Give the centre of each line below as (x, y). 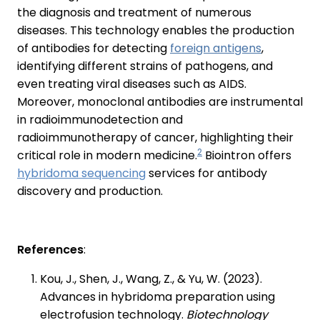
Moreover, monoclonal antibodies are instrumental (160, 102)
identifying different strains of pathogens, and (145, 66)
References (50, 250)
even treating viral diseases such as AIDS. (132, 84)
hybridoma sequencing (81, 174)
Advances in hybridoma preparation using (157, 297)
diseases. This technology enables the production (156, 31)
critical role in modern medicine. (107, 156)
